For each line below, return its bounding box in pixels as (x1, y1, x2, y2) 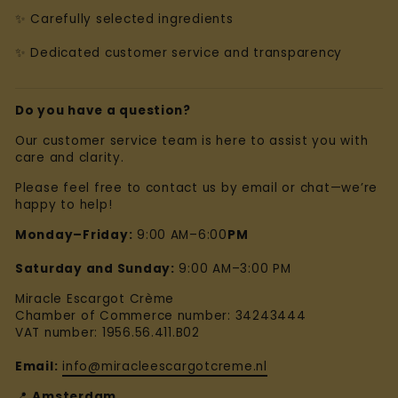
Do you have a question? (15, 101, 191, 119)
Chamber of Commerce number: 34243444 (15, 306, 306, 324)
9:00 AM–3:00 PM (174, 259, 291, 277)
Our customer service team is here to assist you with (15, 131, 369, 149)
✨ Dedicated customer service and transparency (15, 44, 343, 61)
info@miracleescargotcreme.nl (62, 357, 267, 375)
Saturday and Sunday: (15, 259, 175, 277)
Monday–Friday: (15, 226, 133, 243)
